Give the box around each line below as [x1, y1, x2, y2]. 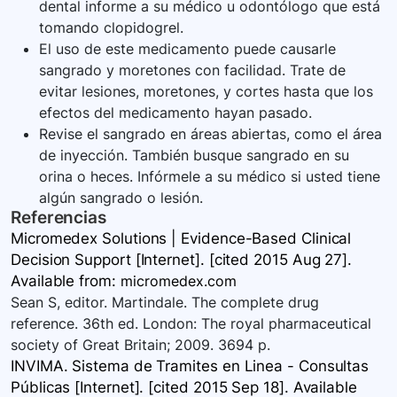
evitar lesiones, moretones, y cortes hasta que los [39, 82, 373, 101]
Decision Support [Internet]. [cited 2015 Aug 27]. [11, 251, 353, 269]
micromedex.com [120, 272, 237, 291]
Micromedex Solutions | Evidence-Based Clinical [11, 230, 352, 248]
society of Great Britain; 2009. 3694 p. [11, 336, 270, 354]
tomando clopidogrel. [39, 19, 183, 37]
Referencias [11, 207, 107, 229]
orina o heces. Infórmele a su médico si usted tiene [39, 167, 380, 186]
